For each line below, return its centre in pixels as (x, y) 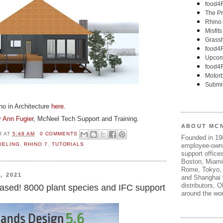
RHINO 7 (36, 144)
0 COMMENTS (59, 133)
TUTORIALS (68, 144)
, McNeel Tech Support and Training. (86, 118)
